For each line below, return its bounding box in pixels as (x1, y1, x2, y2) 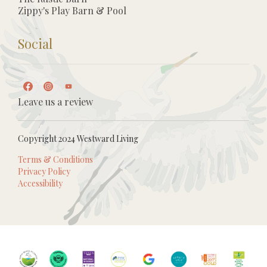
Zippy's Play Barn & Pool (18, 4, 126, 17)
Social (18, 34, 52, 52)
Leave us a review (18, 95, 93, 108)
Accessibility (18, 177, 63, 189)
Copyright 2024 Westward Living (18, 132, 138, 144)
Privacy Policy (18, 165, 70, 177)
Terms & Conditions (18, 153, 93, 165)
